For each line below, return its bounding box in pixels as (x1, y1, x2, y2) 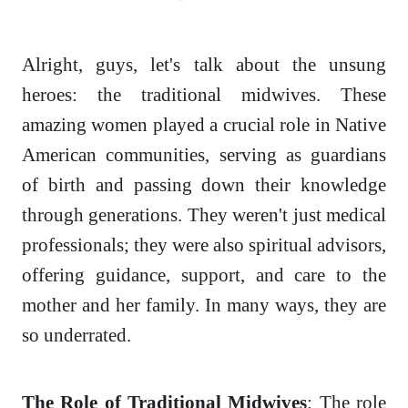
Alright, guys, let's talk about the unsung (22, 54, 386, 76)
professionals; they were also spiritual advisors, (22, 234, 386, 256)
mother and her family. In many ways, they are (22, 294, 386, 316)
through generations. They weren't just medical (22, 204, 386, 226)
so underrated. (22, 324, 131, 346)
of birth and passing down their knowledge (22, 174, 386, 196)
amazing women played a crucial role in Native (22, 114, 386, 136)
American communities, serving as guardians (22, 144, 386, 166)
